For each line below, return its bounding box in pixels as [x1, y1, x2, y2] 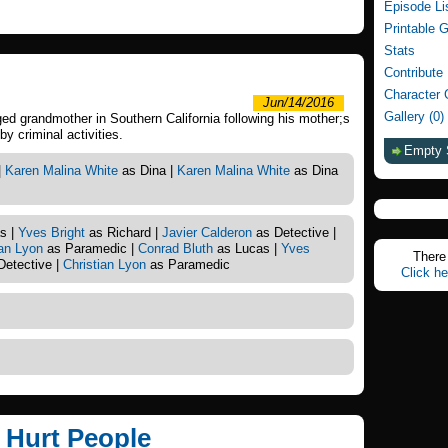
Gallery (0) [384, 109, 444, 124]
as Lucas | [213, 241, 281, 256]
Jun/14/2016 [263, 95, 334, 110]
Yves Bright [18, 225, 85, 240]
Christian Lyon [63, 257, 146, 272]
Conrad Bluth [138, 241, 213, 256]
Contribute [384, 65, 443, 80]
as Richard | [85, 225, 162, 240]
